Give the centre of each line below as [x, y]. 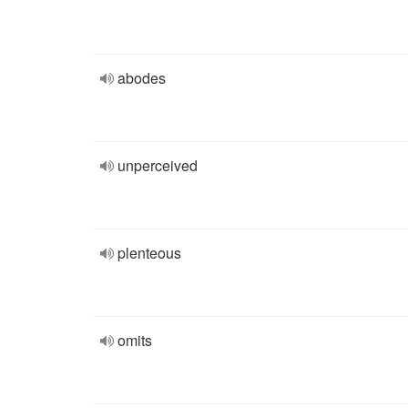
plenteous [149, 253]
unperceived [158, 165]
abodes [142, 78]
